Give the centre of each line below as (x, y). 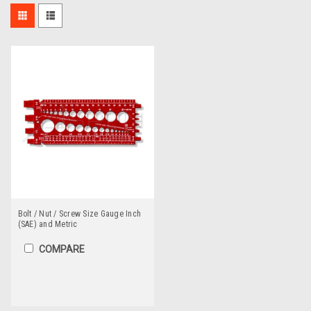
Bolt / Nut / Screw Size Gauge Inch (79, 214)
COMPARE (61, 249)
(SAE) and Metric (48, 224)
